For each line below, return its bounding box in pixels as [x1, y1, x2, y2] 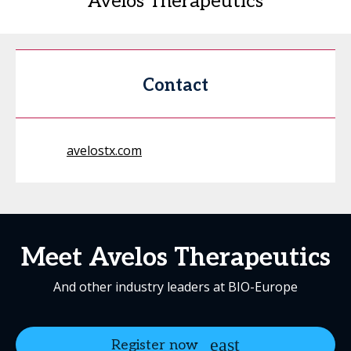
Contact [143, 75, 208, 96]
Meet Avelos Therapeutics [20, 243, 331, 273]
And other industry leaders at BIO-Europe [53, 278, 298, 296]
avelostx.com [67, 142, 142, 160]
